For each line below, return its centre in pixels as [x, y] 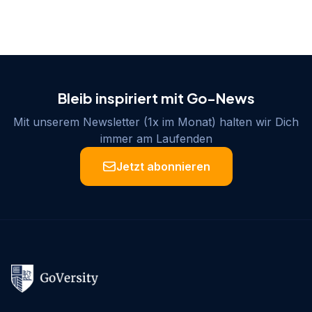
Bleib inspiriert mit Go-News [156, 97]
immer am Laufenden [156, 138]
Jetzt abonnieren [163, 166]
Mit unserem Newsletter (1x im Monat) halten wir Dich [156, 122]
